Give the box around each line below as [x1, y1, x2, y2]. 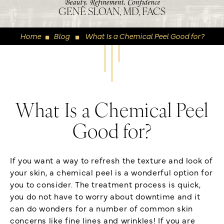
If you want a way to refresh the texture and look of [10, 154, 213, 165]
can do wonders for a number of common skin [10, 202, 193, 213]
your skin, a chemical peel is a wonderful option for [10, 166, 213, 177]
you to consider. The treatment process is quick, [10, 178, 201, 189]
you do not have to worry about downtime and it [10, 190, 200, 201]
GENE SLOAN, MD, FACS [58, 7, 165, 17]
